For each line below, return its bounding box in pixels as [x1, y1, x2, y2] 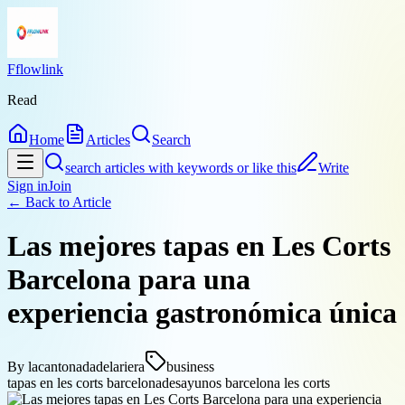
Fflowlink [7, 61, 63, 77]
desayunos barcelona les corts [162, 374, 330, 391]
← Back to [7, 194, 72, 210]
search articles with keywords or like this [65, 160, 297, 175]
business [166, 358, 214, 374]
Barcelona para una [7, 263, 250, 297]
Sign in [7, 178, 48, 193]
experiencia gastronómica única [7, 297, 397, 330]
